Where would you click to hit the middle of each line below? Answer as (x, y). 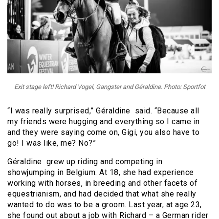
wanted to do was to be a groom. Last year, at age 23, (105, 205)
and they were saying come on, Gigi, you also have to (103, 132)
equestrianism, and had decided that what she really (102, 194)
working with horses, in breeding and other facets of (102, 183)
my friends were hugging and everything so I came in (104, 122)
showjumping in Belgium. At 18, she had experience (101, 173)
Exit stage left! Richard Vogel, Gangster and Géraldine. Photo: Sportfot (109, 87)
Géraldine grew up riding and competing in (85, 162)
